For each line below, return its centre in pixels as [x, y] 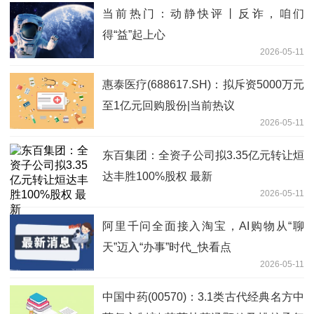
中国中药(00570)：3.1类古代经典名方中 [203, 297]
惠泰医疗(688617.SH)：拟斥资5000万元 [203, 85]
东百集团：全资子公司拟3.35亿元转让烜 [203, 156]
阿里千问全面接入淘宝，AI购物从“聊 [203, 226]
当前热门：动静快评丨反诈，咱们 [203, 14]
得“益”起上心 [134, 35]
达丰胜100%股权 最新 [157, 177]
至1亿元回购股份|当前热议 [169, 106]
